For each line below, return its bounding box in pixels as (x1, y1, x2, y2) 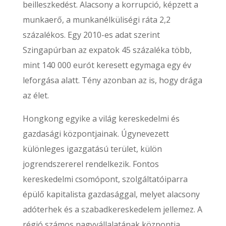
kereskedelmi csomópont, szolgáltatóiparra (22, 174, 188, 185)
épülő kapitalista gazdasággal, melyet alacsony (22, 189, 200, 200)
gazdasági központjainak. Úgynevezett (22, 128, 169, 139)
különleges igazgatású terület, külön (22, 143, 162, 154)
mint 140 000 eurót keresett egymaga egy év (22, 60, 191, 71)
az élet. (22, 90, 49, 101)
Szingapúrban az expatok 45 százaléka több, (22, 44, 192, 55)
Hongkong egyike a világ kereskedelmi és (22, 113, 180, 124)
